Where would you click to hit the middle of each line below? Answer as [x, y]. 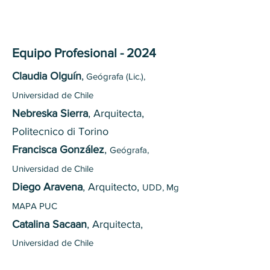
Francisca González [58, 149]
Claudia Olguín [47, 76]
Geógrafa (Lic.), [115, 76]
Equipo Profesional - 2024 [84, 53]
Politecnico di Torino [62, 131]
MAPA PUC [36, 206]
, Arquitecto [110, 187]
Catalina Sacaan [49, 224]
